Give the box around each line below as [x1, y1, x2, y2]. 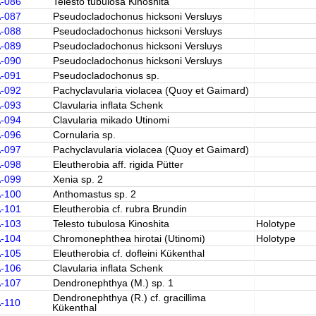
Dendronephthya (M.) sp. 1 [52, 277, 174, 288]
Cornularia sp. [52, 129, 116, 140]
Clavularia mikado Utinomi [52, 114, 169, 126]
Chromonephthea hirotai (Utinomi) [52, 233, 205, 244]
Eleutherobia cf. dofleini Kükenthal [52, 248, 205, 259]
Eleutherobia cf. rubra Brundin [52, 203, 187, 214]
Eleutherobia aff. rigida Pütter [52, 159, 183, 170]
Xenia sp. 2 [52, 174, 103, 185]
